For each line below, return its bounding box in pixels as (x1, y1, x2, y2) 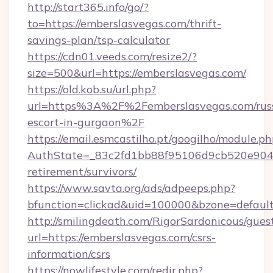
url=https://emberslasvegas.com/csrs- (27, 230, 216, 244)
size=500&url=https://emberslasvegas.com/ (27, 66, 246, 80)
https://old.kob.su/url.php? (27, 82, 156, 96)
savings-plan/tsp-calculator (27, 33, 170, 47)
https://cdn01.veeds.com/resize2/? (27, 49, 197, 63)
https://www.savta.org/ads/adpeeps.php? (27, 181, 235, 195)
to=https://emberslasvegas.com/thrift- (27, 16, 221, 30)
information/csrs (27, 247, 110, 261)
